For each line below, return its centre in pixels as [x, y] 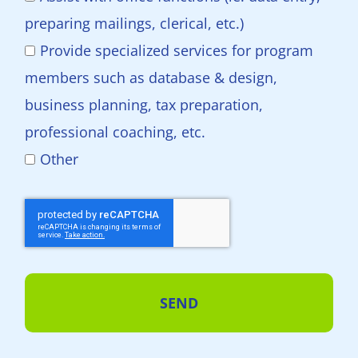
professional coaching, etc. [115, 132]
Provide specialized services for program [177, 50]
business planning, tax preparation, [144, 105]
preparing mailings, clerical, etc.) [134, 23]
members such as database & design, [151, 78]
